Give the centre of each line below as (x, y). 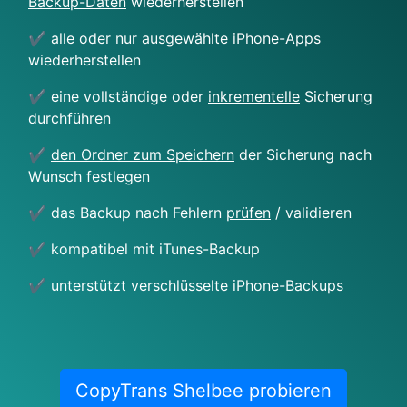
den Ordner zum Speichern (143, 154)
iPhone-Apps (277, 38)
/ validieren (311, 212)
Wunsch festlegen (89, 176)
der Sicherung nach (303, 154)
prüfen (248, 212)
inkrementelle (254, 96)
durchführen (69, 118)
